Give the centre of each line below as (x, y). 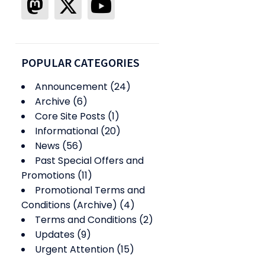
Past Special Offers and (89, 161)
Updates (55, 235)
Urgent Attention (75, 250)
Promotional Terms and (90, 190)
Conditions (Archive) (69, 205)
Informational (67, 131)
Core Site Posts (70, 117)
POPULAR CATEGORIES (80, 63)
